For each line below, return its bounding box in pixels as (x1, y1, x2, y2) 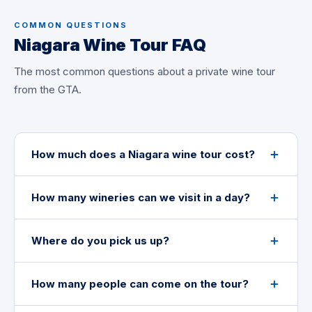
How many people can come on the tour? (31, 277, 249, 290)
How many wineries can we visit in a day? (31, 191, 250, 204)
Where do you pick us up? (31, 234, 169, 247)
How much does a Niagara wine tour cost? (31, 148, 255, 161)
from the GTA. (14, 83, 81, 96)
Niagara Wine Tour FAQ (14, 35, 206, 55)
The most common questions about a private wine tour (14, 65, 275, 78)
